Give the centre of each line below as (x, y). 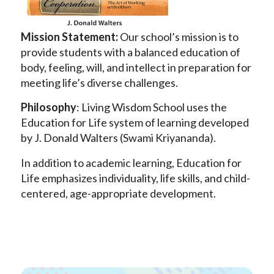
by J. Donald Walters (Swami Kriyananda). (118, 138)
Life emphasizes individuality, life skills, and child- (135, 178)
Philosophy (48, 107)
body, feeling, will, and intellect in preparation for (136, 68)
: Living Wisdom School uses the (151, 107)
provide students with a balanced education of (130, 52)
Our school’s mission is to (179, 37)
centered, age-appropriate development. (118, 193)
